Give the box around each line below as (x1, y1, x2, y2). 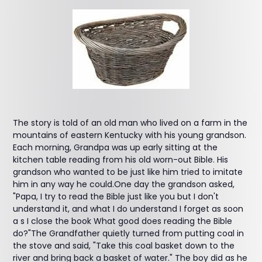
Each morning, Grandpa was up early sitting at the (13, 142, 218, 153)
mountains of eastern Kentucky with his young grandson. (13, 129, 247, 141)
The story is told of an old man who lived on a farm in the (13, 117, 248, 129)
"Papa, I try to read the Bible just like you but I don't (13, 191, 219, 202)
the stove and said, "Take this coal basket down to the (13, 240, 235, 251)
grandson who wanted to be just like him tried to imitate (13, 166, 243, 178)
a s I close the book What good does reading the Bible (13, 215, 233, 227)
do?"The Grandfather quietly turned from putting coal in (13, 227, 244, 239)
